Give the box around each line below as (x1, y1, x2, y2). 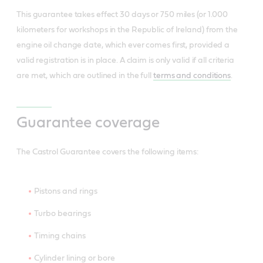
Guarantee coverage (16, 114, 160, 130)
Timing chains (34, 231, 86, 240)
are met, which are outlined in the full (16, 71, 153, 80)
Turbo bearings (34, 209, 91, 218)
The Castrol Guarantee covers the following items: (16, 147, 199, 156)
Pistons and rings (34, 187, 97, 195)
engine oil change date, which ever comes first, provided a (16, 41, 230, 49)
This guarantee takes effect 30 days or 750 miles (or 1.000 (16, 10, 228, 19)
